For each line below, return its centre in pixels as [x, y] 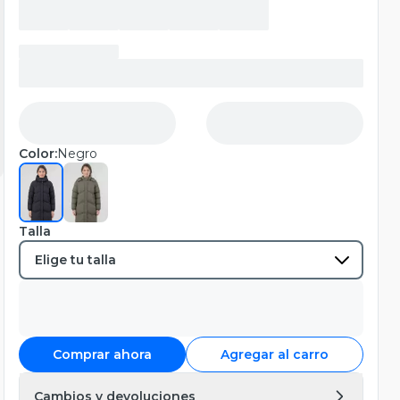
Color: [38, 153]
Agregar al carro [275, 355]
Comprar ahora [102, 355]
